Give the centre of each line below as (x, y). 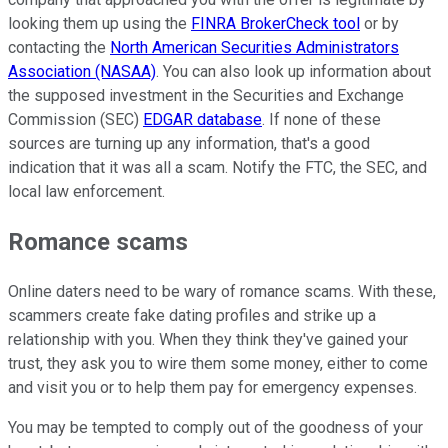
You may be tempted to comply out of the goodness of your (215, 428)
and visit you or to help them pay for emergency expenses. (212, 388)
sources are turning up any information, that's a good (189, 144)
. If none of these (321, 120)
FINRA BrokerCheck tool (275, 24)
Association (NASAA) (82, 72)
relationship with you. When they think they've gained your (208, 340)
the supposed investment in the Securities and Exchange (206, 96)
